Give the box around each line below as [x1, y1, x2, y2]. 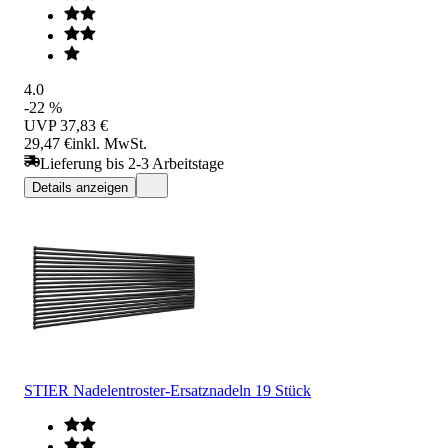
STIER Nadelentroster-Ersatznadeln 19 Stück [24, 381, 311, 399]
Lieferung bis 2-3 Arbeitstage [40, 154, 224, 172]
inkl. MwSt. [72, 134, 147, 152]
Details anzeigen [32, 179, 128, 195]
